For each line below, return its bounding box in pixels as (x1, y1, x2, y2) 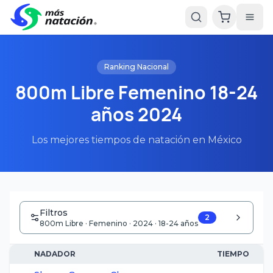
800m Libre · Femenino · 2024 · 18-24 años (40, 219, 198, 228)
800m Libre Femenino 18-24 (15, 80, 258, 105)
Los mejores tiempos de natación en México (31, 134, 242, 146)
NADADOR (34, 249, 76, 258)
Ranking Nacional (104, 62, 169, 71)
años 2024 (91, 102, 182, 127)
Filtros (40, 207, 68, 218)
